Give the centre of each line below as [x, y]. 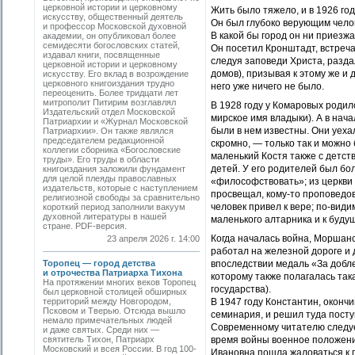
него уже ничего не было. [267, 86]
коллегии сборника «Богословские [112, 150]
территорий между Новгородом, [107, 301]
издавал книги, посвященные [101, 55]
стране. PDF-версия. [90, 226]
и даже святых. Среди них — [101, 330]
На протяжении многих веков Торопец [119, 282]
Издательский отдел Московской [109, 112]
